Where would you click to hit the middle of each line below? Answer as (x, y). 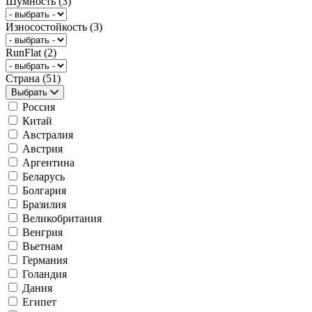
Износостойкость (48, 26)
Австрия (42, 148)
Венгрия (42, 232)
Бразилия (44, 204)
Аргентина (48, 162)
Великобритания (62, 218)
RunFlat (25, 52)
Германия (45, 260)
